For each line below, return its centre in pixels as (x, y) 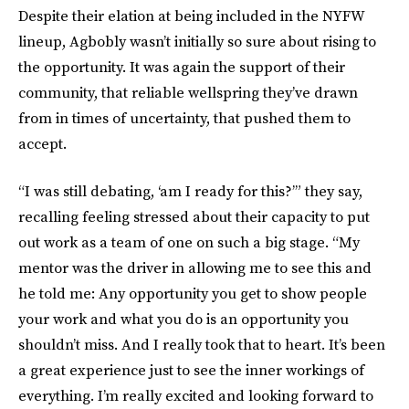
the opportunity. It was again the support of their (182, 67)
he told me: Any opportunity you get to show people (193, 293)
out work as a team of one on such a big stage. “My (189, 242)
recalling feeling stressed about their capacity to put (194, 216)
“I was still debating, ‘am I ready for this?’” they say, (190, 191)
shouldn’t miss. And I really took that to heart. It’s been (202, 344)
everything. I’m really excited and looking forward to (196, 395)
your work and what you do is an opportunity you (184, 319)
